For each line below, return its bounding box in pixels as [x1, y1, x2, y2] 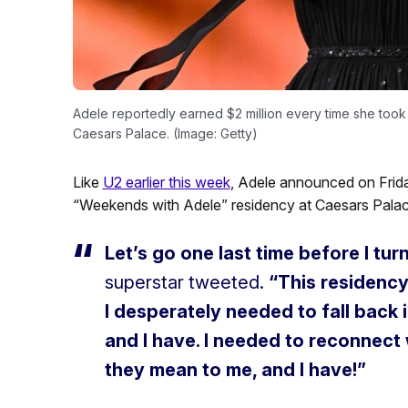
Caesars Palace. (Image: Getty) [72, 125, 258, 141]
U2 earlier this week [102, 172, 230, 191]
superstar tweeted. [104, 270, 269, 293]
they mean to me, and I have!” [104, 358, 366, 381]
